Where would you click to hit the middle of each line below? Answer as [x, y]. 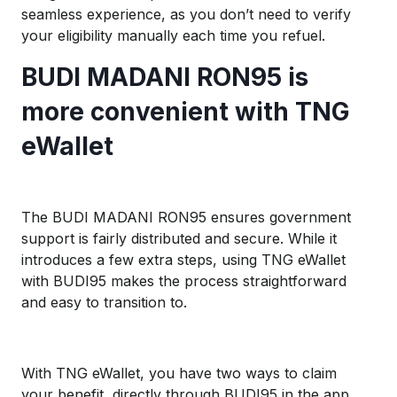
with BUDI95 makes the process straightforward [184, 280]
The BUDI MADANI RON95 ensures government [186, 217]
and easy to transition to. [104, 302]
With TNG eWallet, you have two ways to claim [179, 373]
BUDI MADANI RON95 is [165, 77]
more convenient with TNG [186, 111]
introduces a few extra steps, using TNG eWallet [183, 259]
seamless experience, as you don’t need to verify [186, 14]
